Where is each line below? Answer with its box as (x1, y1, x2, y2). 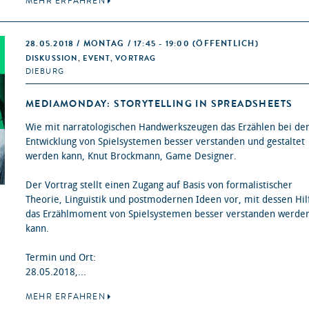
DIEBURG (26, 66, 64, 77)
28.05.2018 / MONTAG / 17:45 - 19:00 (26, 38, 193, 50)
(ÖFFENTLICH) (192, 38, 259, 50)
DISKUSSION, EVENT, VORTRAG (26, 53, 157, 64)
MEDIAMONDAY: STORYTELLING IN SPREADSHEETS (26, 97, 293, 111)
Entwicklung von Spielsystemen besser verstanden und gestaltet (26, 136, 305, 148)
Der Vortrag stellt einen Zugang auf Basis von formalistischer (26, 179, 292, 192)
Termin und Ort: (26, 252, 96, 264)
